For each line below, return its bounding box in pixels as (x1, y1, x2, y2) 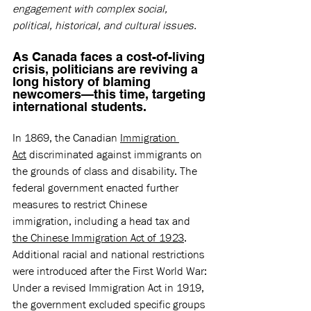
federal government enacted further (12, 182, 181, 194)
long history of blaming (12, 74, 154, 90)
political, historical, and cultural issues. (12, 19, 196, 32)
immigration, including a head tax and (12, 215, 193, 228)
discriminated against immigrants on (26, 149, 205, 161)
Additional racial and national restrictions (12, 249, 208, 261)
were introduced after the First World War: (12, 265, 210, 278)
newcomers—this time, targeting (12, 87, 209, 102)
